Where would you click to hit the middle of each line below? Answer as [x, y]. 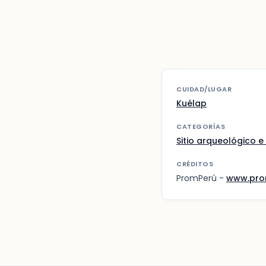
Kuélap [191, 104]
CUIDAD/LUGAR [204, 89]
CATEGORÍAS [201, 127]
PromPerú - [201, 178]
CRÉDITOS [195, 164]
